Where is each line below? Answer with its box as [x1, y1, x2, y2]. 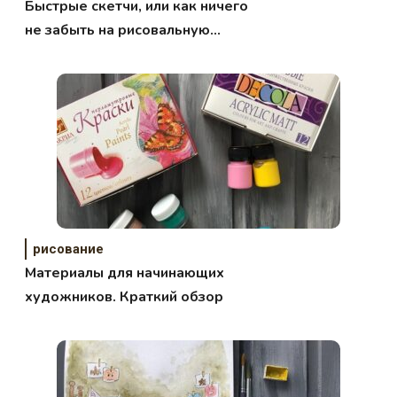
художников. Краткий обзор [25, 286, 224, 307]
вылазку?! [25, 43, 94, 64]
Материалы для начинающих [25, 262, 225, 283]
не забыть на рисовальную [25, 19, 211, 40]
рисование [33, 240, 105, 257]
